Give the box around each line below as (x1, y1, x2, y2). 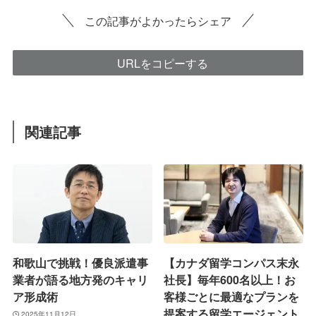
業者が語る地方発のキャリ (12, 271, 148, 288)
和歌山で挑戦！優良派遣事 (12, 254, 148, 271)
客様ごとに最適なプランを (164, 288, 300, 305)
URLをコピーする (116, 54, 208, 72)
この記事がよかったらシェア (85, 12, 231, 30)
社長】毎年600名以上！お (164, 271, 296, 288)
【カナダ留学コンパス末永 (164, 254, 300, 271)
